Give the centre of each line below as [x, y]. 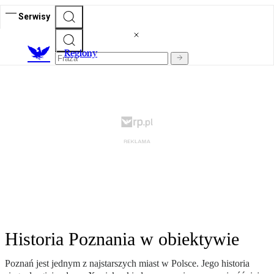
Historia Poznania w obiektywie [122, 239]
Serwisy [34, 16]
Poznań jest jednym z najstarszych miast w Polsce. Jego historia [127, 264]
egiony [84, 53]
